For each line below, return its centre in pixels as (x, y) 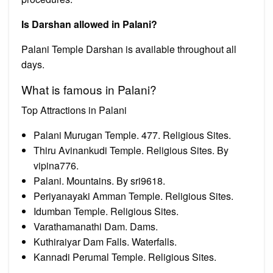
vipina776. (56, 165)
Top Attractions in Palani (74, 110)
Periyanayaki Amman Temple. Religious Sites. (133, 196)
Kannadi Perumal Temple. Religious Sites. (125, 257)
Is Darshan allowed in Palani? (89, 24)
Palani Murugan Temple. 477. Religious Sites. (132, 135)
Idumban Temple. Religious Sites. (106, 211)
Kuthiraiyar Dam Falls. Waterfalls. (105, 241)
